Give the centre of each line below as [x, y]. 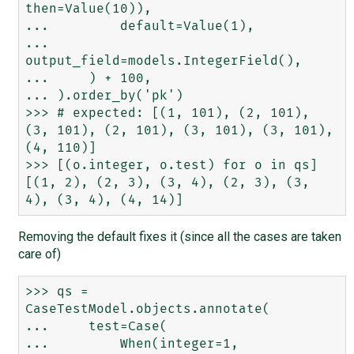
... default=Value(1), [139, 26]
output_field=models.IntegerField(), [163, 60]
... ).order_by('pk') [104, 95]
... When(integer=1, [132, 343]
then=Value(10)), [88, 8]
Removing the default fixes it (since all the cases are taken [179, 236]
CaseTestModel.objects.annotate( [147, 309]
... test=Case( [96, 326]
